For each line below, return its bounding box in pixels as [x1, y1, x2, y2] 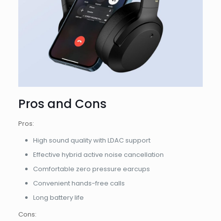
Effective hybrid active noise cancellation [33, 150, 164, 160]
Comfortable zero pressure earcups [33, 164, 150, 174]
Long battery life [33, 193, 84, 203]
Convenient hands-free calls [33, 179, 125, 188]
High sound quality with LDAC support [33, 136, 150, 146]
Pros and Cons [18, 96, 107, 112]
